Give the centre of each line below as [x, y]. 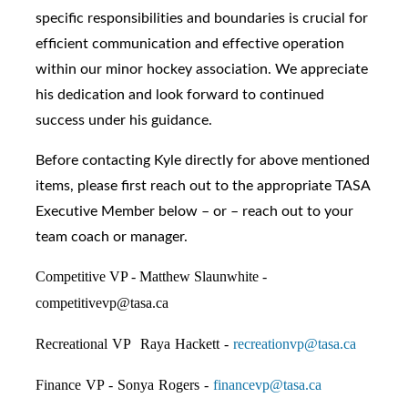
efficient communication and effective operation [190, 43]
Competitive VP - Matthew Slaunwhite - [151, 277]
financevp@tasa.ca [267, 385]
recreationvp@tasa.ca [295, 344]
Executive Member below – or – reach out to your [194, 211]
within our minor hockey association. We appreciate [202, 69]
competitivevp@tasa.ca [102, 303]
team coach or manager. [112, 236]
